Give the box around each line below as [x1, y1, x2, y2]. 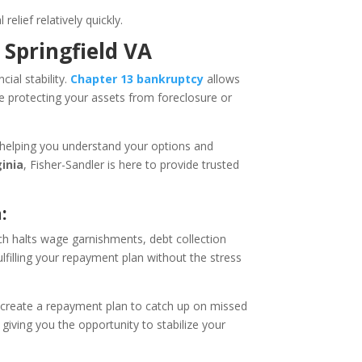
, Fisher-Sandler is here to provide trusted [23, 157, 240, 172]
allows [204, 71, 241, 86]
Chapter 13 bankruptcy [70, 71, 204, 86]
